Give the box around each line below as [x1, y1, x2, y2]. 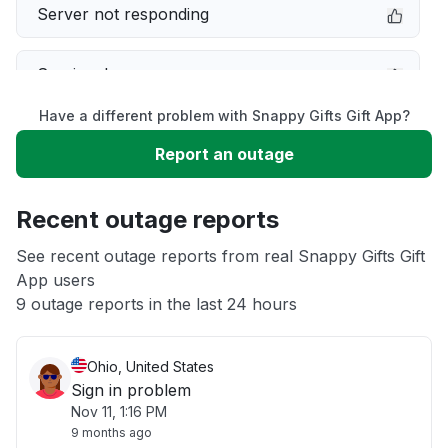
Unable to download [37, 184, 191, 204]
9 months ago [71, 425, 152, 440]
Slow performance [37, 124, 180, 144]
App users [16, 270, 95, 290]
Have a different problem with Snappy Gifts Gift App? [38, 107, 410, 124]
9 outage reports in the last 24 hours [16, 294, 297, 314]
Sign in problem [71, 380, 191, 400]
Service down [37, 64, 141, 84]
